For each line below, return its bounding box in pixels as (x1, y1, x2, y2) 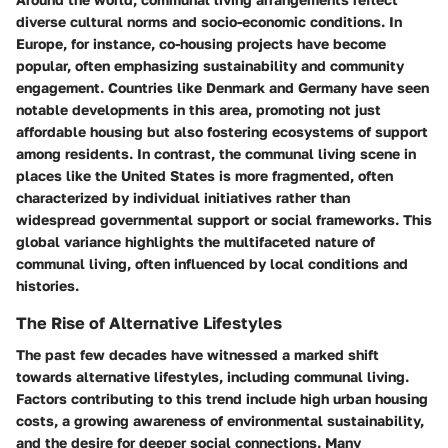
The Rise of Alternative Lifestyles (16, 313, 282, 334)
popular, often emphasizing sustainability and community (16, 57, 404, 75)
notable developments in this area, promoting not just (16, 101, 381, 119)
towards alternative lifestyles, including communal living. (16, 368, 409, 386)
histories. (16, 277, 79, 295)
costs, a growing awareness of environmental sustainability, (16, 412, 424, 430)
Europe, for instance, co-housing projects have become (16, 35, 386, 53)
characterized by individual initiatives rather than (16, 189, 350, 207)
